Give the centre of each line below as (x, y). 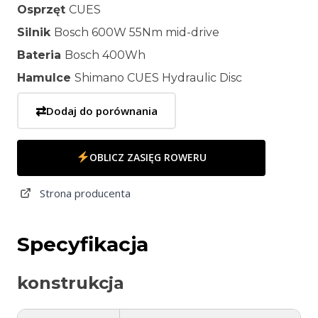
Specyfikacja (83, 244)
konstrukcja (71, 283)
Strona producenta (85, 193)
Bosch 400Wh (105, 55)
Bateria (41, 55)
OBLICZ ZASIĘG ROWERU (148, 158)
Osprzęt (43, 9)
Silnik (35, 32)
